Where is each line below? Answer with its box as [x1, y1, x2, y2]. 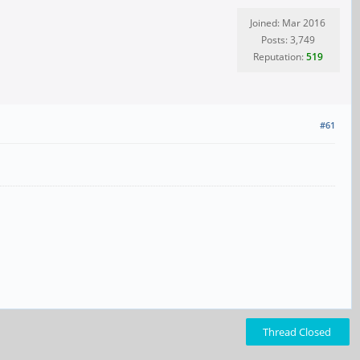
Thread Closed [263, 325, 331, 339]
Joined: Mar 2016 [250, 16, 325, 30]
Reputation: [252, 50, 306, 63]
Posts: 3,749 [260, 33, 315, 47]
